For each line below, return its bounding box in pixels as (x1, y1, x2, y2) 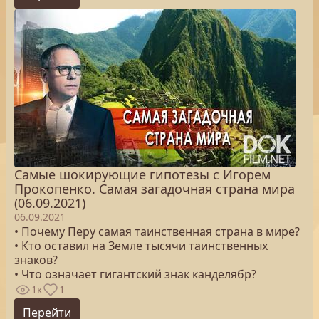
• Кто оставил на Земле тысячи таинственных (14, 238, 268, 253)
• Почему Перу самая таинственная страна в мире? (14, 224, 300, 239)
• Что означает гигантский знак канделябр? (14, 266, 256, 282)
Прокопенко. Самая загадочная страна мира (14, 180, 295, 197)
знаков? (14, 252, 58, 268)
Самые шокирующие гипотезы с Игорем (14, 166, 271, 183)
